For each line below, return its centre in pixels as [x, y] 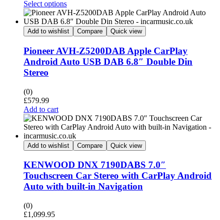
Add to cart [41, 109]
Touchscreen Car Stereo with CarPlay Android [118, 176]
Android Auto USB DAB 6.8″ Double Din [108, 61]
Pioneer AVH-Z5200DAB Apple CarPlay [106, 51]
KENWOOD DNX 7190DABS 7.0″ [95, 165]
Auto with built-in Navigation [83, 187]
